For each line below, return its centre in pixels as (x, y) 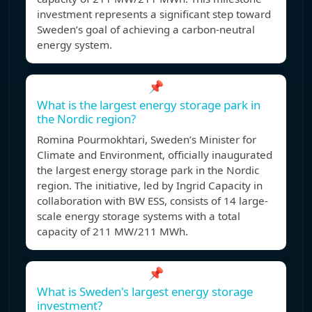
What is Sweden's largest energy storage (145, 292)
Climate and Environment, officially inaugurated (155, 155)
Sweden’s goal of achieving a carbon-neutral (146, 30)
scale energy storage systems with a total (139, 216)
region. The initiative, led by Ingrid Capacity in (150, 186)
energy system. (75, 45)
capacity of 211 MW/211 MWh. (112, 232)
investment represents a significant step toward (154, 14)
